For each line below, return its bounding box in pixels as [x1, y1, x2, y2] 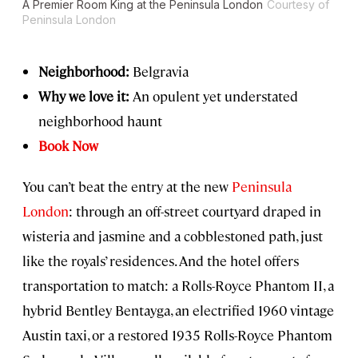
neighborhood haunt [38, 112, 162, 130]
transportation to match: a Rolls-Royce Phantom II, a [22, 276, 334, 295]
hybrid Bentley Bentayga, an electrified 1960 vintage [22, 301, 334, 320]
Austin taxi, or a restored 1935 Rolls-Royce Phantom [22, 326, 332, 344]
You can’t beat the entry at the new [22, 177, 232, 196]
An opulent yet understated [133, 87, 298, 105]
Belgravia [133, 62, 189, 81]
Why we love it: [38, 87, 133, 105]
